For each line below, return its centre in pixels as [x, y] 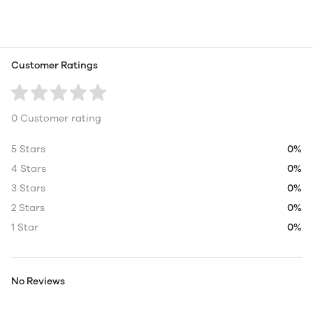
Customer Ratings [54, 65]
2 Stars [28, 208]
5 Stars [28, 149]
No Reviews [38, 281]
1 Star [25, 227]
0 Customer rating [56, 118]
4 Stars [29, 168]
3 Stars [28, 188]
